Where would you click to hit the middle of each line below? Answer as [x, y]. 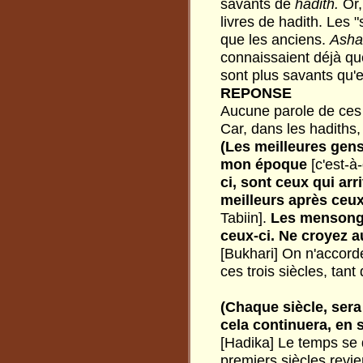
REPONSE [256, 93]
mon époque [266, 164]
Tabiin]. [243, 218]
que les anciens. [275, 40]
